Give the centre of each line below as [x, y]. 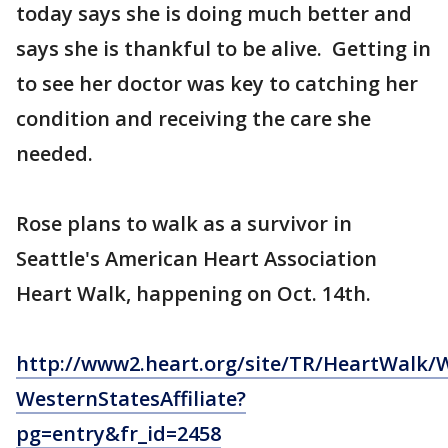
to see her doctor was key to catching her [217, 83]
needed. [54, 153]
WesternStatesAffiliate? [131, 398]
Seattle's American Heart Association [196, 258]
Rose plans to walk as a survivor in [184, 223]
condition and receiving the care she [193, 118]
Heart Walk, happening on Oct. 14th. [193, 293]
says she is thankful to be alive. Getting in [223, 48]
